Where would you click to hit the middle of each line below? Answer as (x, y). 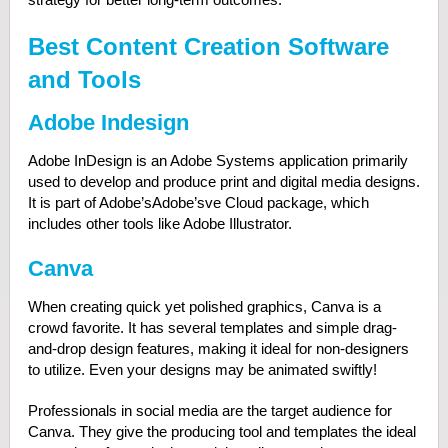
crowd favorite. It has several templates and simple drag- (212, 327)
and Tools (84, 79)
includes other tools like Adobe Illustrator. (159, 223)
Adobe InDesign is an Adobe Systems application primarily (217, 160)
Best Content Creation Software (208, 46)
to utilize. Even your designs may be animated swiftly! (202, 369)
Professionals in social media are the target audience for (209, 410)
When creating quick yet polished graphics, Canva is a (204, 306)
